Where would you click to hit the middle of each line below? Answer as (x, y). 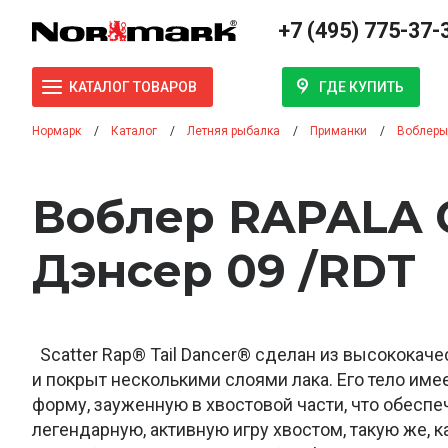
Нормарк (56, 131)
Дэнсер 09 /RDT (224, 270)
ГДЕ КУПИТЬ (361, 86)
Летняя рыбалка (233, 131)
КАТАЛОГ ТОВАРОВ (133, 87)
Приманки (338, 131)
